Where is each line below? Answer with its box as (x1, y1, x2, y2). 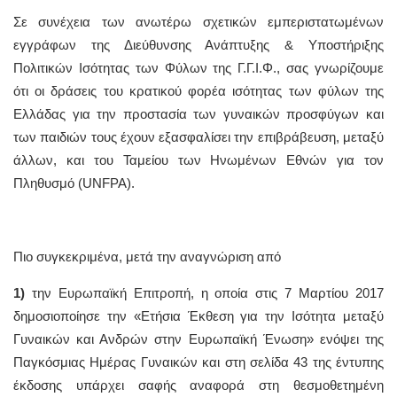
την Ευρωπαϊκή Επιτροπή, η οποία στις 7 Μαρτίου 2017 (25, 284, 384, 300)
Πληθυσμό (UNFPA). (13, 175, 135, 191)
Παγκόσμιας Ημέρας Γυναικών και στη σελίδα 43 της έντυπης (13, 354, 384, 370)
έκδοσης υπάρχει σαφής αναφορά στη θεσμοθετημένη (13, 377, 384, 393)
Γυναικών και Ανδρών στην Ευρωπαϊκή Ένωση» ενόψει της (13, 331, 384, 346)
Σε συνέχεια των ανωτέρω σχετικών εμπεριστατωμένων (13, 13, 384, 29)
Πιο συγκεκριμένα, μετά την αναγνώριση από (13, 248, 281, 264)
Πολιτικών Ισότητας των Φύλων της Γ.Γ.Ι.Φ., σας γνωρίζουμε (13, 59, 384, 75)
